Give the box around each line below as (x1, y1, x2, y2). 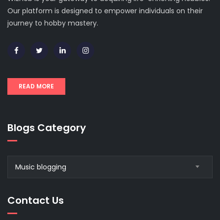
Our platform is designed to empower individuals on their (7, 6, 203, 16)
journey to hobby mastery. (7, 18, 98, 28)
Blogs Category (7, 121, 86, 135)
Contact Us (7, 193, 64, 208)
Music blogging (15, 162, 66, 172)
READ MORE (19, 82, 54, 91)
